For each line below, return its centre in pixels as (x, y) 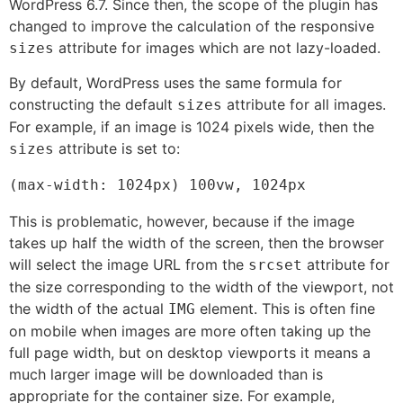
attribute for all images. (304, 105)
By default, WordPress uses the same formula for (175, 83)
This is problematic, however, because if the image (182, 222)
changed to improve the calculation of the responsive (192, 26)
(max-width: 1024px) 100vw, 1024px (157, 185)
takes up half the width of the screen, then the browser (197, 243)
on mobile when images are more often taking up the (190, 331)
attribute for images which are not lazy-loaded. (217, 47)
